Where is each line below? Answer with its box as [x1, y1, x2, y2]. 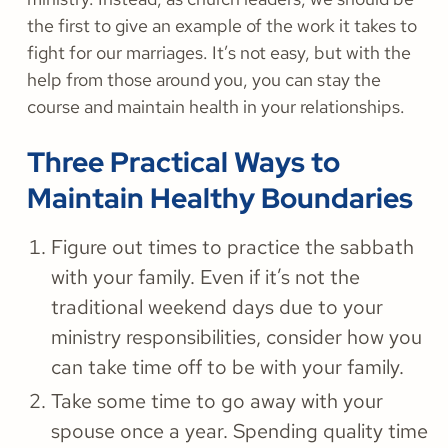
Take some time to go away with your [51, 388, 383, 415]
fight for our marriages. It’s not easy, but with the [27, 41, 411, 65]
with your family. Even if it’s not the [51, 264, 360, 291]
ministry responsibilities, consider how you [51, 324, 422, 351]
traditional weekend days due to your [51, 294, 383, 321]
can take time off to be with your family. [51, 354, 404, 381]
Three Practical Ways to [27, 143, 340, 182]
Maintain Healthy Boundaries [27, 179, 413, 218]
